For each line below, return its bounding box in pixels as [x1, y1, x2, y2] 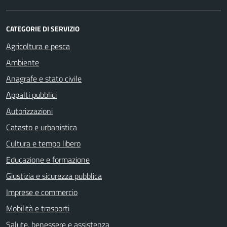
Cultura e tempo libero [6, 137, 81, 149]
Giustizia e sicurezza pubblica [6, 170, 102, 182]
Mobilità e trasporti [6, 202, 69, 214]
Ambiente [6, 56, 39, 68]
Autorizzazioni [6, 105, 53, 117]
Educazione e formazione [6, 154, 90, 166]
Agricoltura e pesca [6, 40, 70, 52]
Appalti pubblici [6, 89, 57, 101]
